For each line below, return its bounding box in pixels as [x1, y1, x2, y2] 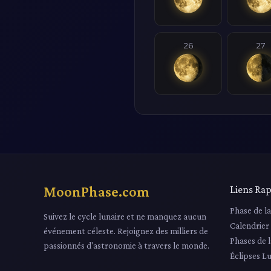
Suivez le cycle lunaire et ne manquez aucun [44, 211, 206, 221]
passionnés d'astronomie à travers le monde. [44, 240, 209, 250]
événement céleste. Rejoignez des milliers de [44, 225, 208, 236]
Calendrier [230, 220, 269, 230]
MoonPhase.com [44, 183, 149, 200]
